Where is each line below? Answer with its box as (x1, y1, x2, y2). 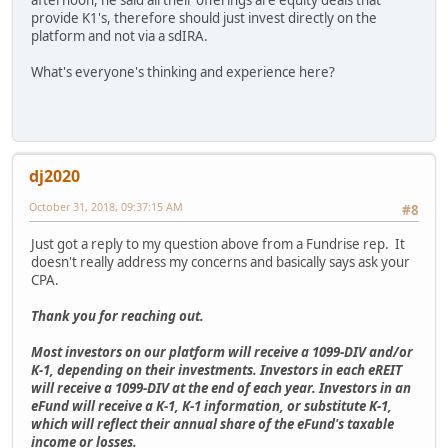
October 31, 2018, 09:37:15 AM (29, 198, 183, 214)
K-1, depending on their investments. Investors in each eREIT (31, 360, 402, 379)
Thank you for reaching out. (31, 306, 204, 325)
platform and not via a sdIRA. (31, 27, 208, 46)
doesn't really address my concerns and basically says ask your (31, 252, 410, 271)
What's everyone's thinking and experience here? (31, 63, 335, 82)
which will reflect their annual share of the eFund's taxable (31, 414, 394, 433)
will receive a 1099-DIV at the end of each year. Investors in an (31, 378, 411, 397)
